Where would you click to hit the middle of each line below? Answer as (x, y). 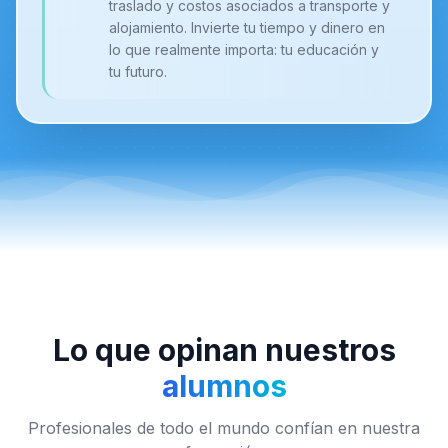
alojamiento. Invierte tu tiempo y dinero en (246, 27)
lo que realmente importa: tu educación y (243, 49)
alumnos (224, 386)
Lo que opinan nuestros (224, 350)
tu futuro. (137, 71)
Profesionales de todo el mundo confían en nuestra (224, 428)
